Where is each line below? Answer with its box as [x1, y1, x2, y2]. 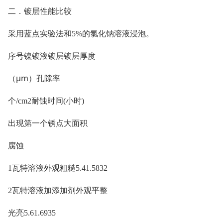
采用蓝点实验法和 [8, 28, 72, 39]
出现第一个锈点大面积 [8, 117, 88, 128]
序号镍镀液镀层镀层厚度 [8, 50, 96, 61]
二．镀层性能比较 [8, 5, 72, 16]
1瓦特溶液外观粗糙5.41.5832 [8, 164, 108, 172]
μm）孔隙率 [16, 73, 60, 84]
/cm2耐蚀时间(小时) [16, 97, 84, 105]
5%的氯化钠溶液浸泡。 [72, 29, 154, 38]
